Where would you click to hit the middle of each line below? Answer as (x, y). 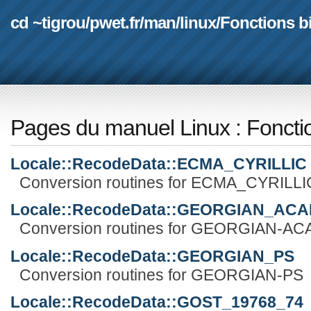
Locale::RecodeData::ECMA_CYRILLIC (159, 163)
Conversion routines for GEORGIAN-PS (161, 275)
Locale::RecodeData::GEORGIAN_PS (152, 256)
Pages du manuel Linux (120, 127)
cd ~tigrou (48, 22)
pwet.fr (115, 22)
